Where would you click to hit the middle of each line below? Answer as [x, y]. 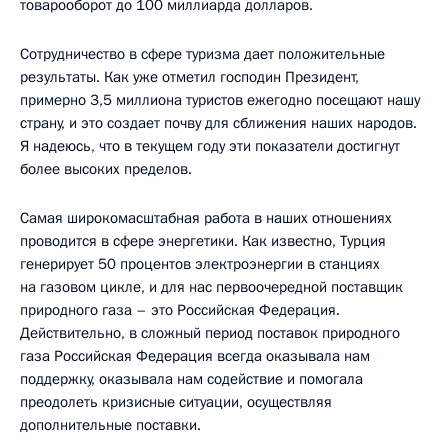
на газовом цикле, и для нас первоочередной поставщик [211, 286]
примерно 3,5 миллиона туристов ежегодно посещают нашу [220, 99]
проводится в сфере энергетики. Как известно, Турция [203, 240]
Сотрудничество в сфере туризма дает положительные [202, 53]
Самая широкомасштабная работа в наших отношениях [206, 217]
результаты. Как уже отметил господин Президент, [189, 76]
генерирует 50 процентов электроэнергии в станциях [200, 263]
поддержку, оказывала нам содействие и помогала [191, 378]
